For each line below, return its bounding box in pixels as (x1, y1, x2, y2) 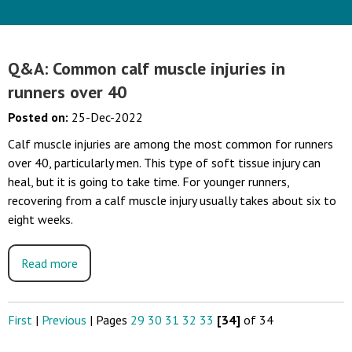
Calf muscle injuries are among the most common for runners (8, 136, 333, 152)
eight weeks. (8, 211, 73, 227)
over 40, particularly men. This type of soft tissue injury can (8, 155, 321, 170)
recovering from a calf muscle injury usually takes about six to (8, 192, 336, 208)
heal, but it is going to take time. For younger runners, (8, 174, 289, 189)
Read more (21, 255, 78, 271)
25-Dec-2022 (68, 109, 143, 125)
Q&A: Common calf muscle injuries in (8, 57, 285, 79)
